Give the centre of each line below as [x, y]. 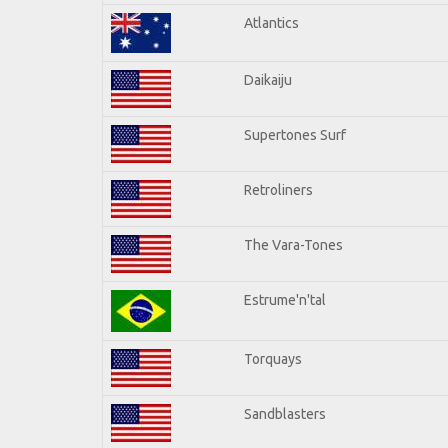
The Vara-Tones [293, 244]
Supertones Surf [295, 134]
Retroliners [278, 189]
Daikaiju [268, 79]
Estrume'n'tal [285, 299]
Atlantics [271, 22]
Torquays [273, 358]
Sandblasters [285, 413]
